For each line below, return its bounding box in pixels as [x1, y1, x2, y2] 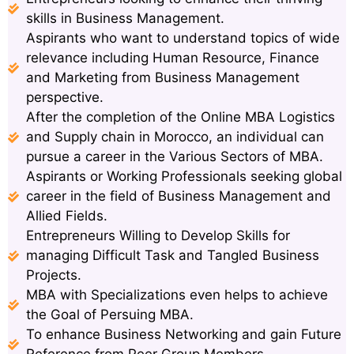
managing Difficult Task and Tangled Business [25, 247, 319, 264]
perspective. [25, 89, 104, 106]
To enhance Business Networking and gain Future [25, 326, 341, 343]
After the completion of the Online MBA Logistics [25, 109, 335, 126]
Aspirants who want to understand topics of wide [25, 30, 340, 47]
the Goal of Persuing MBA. [25, 307, 194, 323]
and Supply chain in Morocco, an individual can [25, 129, 324, 145]
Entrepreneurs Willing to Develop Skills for [25, 228, 290, 244]
